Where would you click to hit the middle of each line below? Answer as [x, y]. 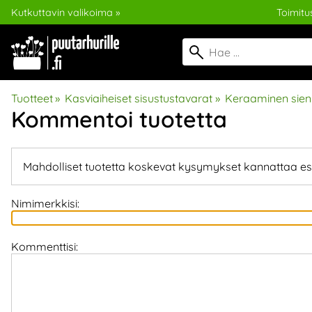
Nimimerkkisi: [45, 204]
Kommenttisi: [45, 247]
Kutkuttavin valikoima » [65, 12]
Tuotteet [32, 98]
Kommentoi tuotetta [119, 119]
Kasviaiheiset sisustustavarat [139, 98]
